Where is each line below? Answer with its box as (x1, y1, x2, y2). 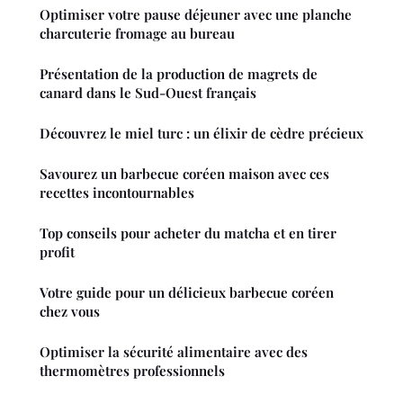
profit (40, 243, 75, 262)
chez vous (40, 302, 100, 321)
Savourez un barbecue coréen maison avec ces (40, 165, 329, 184)
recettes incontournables (40, 184, 194, 202)
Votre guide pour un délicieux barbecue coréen (40, 283, 334, 302)
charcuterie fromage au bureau (40, 24, 235, 43)
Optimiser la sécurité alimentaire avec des (40, 343, 308, 362)
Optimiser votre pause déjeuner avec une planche (40, 5, 352, 24)
